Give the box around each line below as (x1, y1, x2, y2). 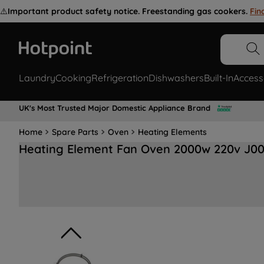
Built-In (204, 72, 233, 84)
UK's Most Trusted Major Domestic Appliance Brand (19, 103, 210, 113)
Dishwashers (148, 72, 204, 84)
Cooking (55, 72, 91, 84)
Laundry (19, 72, 55, 84)
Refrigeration (91, 72, 148, 84)
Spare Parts (52, 126, 98, 137)
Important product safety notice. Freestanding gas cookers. (8, 6, 247, 16)
